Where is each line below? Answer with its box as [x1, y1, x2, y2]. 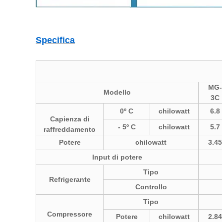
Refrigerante [49, 175, 91, 183]
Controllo [135, 183, 167, 191]
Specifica [36, 35, 75, 45]
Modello [104, 88, 131, 96]
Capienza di [50, 115, 90, 123]
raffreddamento [44, 125, 96, 133]
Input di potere [92, 153, 142, 161]
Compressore [47, 210, 92, 218]
